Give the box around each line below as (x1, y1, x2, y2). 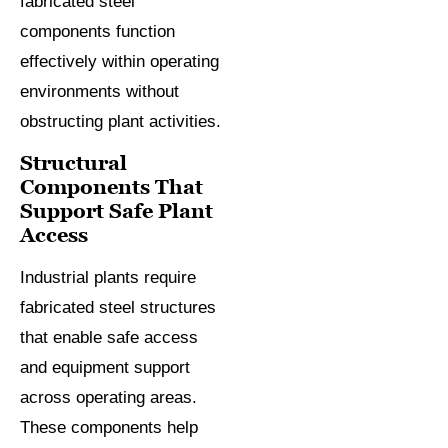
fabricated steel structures (20, 298, 216, 318)
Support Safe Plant (20, 199, 213, 224)
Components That (20, 175, 203, 200)
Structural (20, 151, 127, 176)
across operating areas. (20, 388, 197, 408)
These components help (20, 418, 198, 438)
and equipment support (20, 358, 190, 378)
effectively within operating (20, 52, 219, 72)
